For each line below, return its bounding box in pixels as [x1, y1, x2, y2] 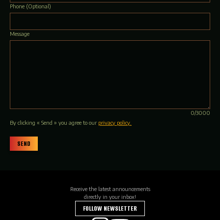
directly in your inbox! [84, 193, 136, 200]
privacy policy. [98, 119, 132, 126]
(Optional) [25, 3, 51, 9]
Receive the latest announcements [70, 186, 150, 192]
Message [10, 30, 29, 37]
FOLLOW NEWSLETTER [83, 204, 137, 213]
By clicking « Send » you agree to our [10, 119, 98, 126]
